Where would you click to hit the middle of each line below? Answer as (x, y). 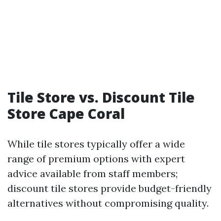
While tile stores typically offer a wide (96, 144)
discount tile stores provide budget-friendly (110, 188)
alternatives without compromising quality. (108, 203)
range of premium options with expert (96, 159)
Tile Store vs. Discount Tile (101, 97)
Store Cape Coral (66, 113)
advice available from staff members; (92, 173)
